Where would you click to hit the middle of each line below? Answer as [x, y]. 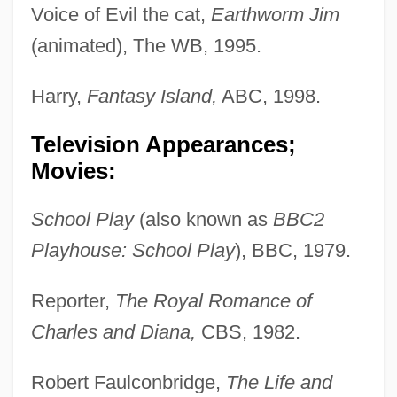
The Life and [279, 382]
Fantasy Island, [152, 96]
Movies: [73, 171]
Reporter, [73, 300]
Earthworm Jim [275, 14]
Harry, [58, 96]
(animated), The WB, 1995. [146, 45]
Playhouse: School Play [132, 250]
